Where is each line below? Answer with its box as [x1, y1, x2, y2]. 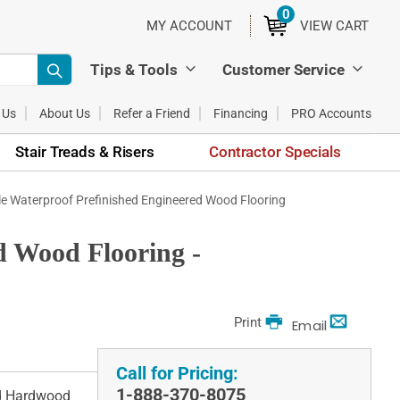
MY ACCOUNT [146, 18, 232, 34]
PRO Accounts [291, 105, 371, 121]
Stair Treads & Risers [15, 142, 154, 161]
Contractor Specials [209, 142, 341, 161]
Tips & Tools [90, 60, 178, 79]
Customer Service [222, 60, 345, 79]
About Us [39, 105, 90, 121]
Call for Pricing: [115, 362, 238, 385]
